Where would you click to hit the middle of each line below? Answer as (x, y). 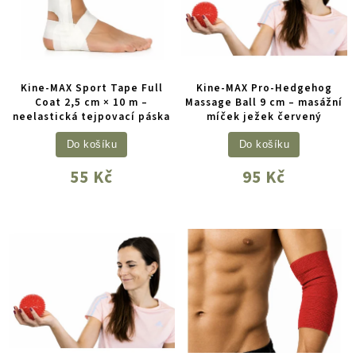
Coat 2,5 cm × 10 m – (92, 103)
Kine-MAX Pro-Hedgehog (264, 88)
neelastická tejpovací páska (92, 117)
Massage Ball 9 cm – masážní (264, 103)
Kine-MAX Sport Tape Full (91, 88)
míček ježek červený (264, 117)
